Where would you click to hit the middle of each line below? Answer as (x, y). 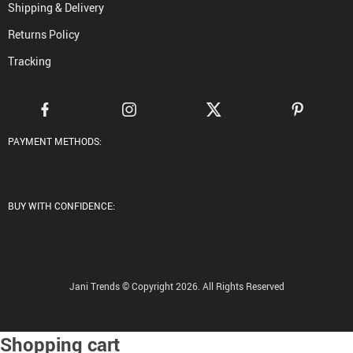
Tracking (30, 61)
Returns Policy (44, 34)
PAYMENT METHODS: (55, 141)
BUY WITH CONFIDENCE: (61, 205)
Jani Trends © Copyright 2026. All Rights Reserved (176, 286)
